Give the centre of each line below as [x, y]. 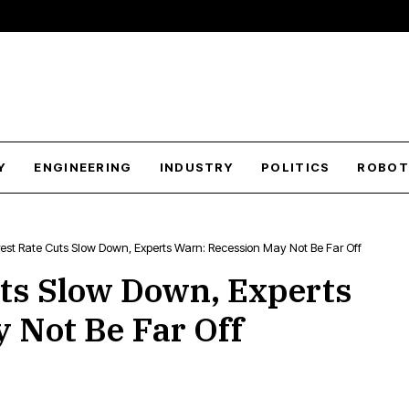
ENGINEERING [83, 167]
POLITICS [296, 167]
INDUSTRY [197, 167]
